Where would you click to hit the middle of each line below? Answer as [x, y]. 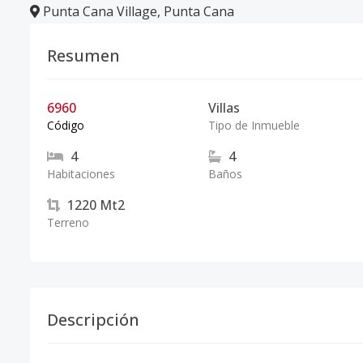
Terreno [68, 222]
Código [66, 125]
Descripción [93, 320]
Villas [224, 108]
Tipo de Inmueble [254, 125]
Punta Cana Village [100, 11]
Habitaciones [81, 174]
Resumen [83, 56]
